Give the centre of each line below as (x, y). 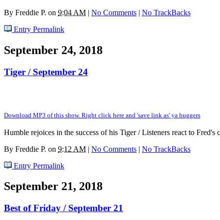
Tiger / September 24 (46, 72)
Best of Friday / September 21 (64, 208)
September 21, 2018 (53, 186)
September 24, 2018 (53, 50)
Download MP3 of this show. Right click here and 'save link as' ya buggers (102, 115)
